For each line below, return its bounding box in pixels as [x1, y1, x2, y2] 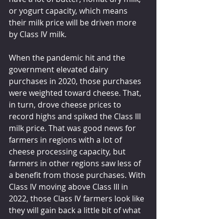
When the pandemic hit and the [9, 52, 127, 63]
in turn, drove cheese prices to [9, 99, 123, 110]
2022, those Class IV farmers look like [9, 193, 146, 204]
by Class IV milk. [9, 28, 66, 40]
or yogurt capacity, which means [9, 5, 130, 16]
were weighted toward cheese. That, [9, 87, 143, 98]
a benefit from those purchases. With [9, 169, 148, 180]
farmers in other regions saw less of [9, 157, 143, 169]
